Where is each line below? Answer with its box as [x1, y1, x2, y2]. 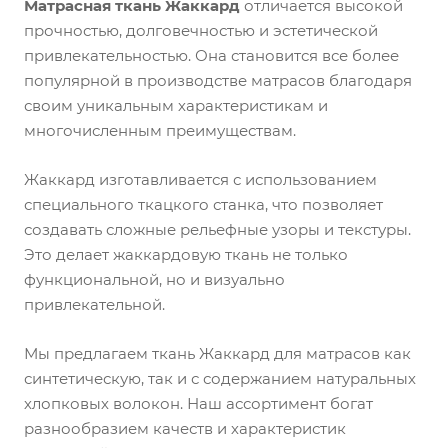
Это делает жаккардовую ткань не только [24, 245, 348, 264]
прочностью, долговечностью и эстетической [24, 21, 378, 40]
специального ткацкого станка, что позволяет [24, 195, 383, 214]
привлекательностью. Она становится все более [24, 46, 399, 65]
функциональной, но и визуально [24, 270, 285, 289]
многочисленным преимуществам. [24, 121, 296, 140]
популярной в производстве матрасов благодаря [24, 71, 412, 90]
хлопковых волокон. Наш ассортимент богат [24, 394, 373, 413]
